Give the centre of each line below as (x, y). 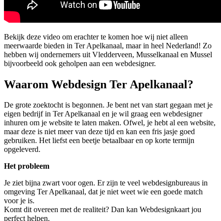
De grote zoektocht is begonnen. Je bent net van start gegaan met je (108, 105)
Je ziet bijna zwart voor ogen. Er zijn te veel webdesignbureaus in (106, 183)
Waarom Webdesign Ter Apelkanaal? (99, 84)
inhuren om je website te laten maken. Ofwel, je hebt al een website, (110, 123)
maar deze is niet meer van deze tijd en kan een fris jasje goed (99, 132)
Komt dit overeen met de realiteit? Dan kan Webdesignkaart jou (103, 210)
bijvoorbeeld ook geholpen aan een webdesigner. (80, 63)
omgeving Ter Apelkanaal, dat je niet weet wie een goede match (103, 192)
